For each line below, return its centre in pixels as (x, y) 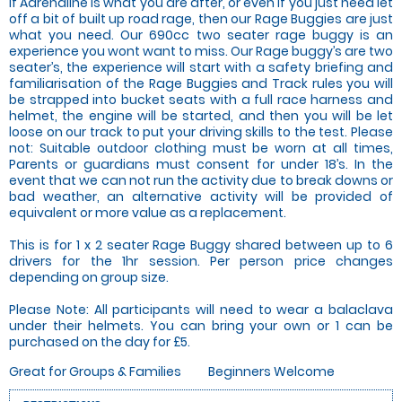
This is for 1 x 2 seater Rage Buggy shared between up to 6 (201, 245)
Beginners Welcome (271, 371)
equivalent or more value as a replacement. (148, 212)
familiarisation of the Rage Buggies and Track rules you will (201, 83)
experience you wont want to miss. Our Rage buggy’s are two (201, 51)
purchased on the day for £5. (100, 341)
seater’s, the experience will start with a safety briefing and (201, 67)
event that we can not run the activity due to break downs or (201, 180)
